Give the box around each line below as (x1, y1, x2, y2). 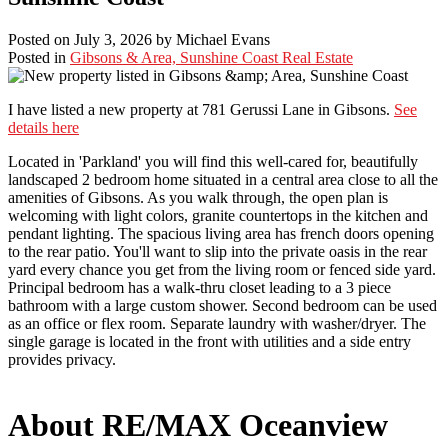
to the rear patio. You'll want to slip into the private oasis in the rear (8, 243, 427, 261)
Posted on (8, 31, 74, 49)
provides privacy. (8, 351, 116, 369)
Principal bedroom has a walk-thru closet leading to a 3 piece (8, 279, 391, 297)
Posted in (8, 49, 66, 67)
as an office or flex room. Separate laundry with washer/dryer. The (8, 315, 426, 333)
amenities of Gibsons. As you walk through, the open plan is (8, 189, 388, 207)
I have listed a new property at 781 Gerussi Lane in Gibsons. (8, 101, 394, 119)
